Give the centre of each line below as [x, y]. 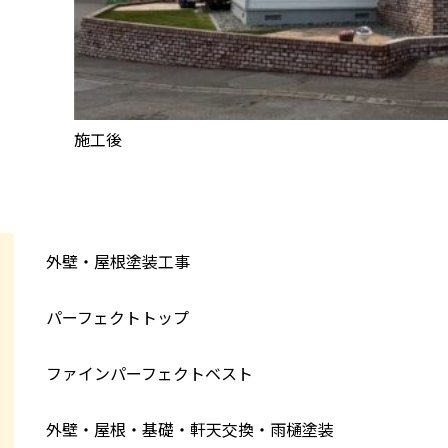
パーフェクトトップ [117, 317]
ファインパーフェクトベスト [149, 373]
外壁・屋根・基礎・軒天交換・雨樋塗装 [190, 429]
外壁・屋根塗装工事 [118, 261]
